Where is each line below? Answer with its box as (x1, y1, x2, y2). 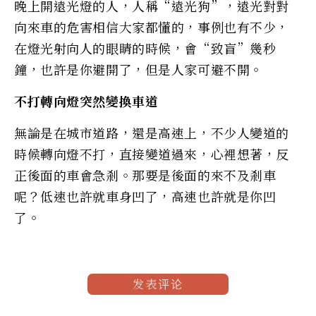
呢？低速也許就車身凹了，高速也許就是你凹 (14, 186, 276, 205)
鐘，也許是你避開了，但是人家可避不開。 (14, 59, 263, 78)
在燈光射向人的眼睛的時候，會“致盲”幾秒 (14, 38, 276, 57)
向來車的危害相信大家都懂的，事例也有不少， (14, 17, 289, 36)
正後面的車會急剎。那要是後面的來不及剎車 (14, 165, 276, 184)
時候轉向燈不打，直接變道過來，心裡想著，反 (14, 144, 289, 163)
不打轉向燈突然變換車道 (14, 91, 159, 110)
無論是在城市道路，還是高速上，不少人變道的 (14, 123, 289, 142)
